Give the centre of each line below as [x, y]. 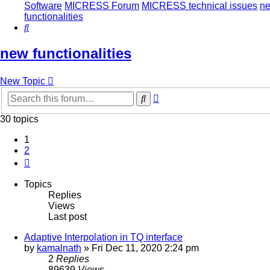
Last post [67, 216]
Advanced [180, 96]
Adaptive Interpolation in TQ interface [103, 237]
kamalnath [59, 248]
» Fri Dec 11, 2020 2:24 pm [140, 248]
